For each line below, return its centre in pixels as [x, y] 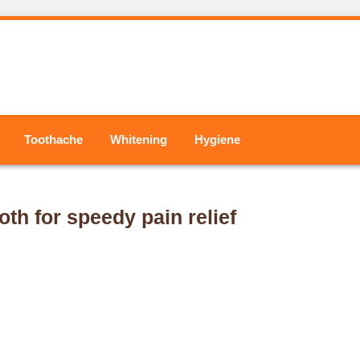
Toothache [53, 139]
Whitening [139, 139]
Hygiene [217, 139]
